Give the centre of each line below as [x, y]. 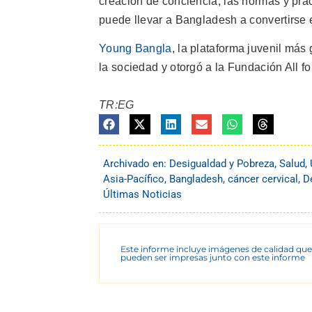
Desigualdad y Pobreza [222, 164]
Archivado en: [136, 164]
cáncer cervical [263, 179]
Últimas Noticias [142, 195]
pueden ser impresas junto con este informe [213, 258]
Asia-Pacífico [134, 179]
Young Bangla [135, 48]
